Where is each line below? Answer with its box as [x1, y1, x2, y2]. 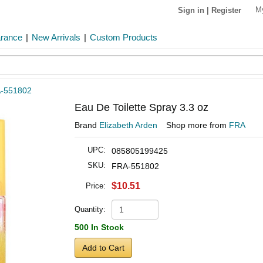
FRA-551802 [112, 161, 159, 171]
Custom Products [90, 32, 157, 42]
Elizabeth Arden [99, 120, 157, 130]
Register [211, 5, 241, 15]
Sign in [178, 5, 204, 15]
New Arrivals [32, 32, 80, 42]
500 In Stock [75, 222, 124, 232]
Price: [86, 181, 106, 190]
